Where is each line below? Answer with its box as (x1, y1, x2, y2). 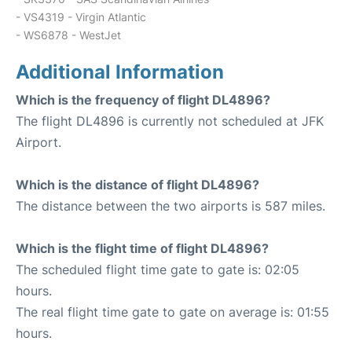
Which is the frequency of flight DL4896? (16, 92, 270, 108)
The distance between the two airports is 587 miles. (16, 198, 325, 214)
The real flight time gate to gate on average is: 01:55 (16, 304, 329, 320)
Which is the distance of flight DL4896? (16, 177, 259, 192)
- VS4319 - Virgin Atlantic (16, 10, 146, 24)
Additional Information (16, 60, 224, 83)
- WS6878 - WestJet (16, 28, 121, 42)
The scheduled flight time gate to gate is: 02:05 (16, 262, 299, 277)
